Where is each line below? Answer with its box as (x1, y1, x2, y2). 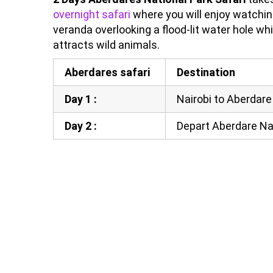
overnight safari (53, 7, 130, 21)
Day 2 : (65, 119, 97, 132)
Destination (177, 65, 235, 79)
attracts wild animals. (53, 38, 160, 51)
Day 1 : (65, 92, 97, 105)
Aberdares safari (65, 65, 150, 79)
